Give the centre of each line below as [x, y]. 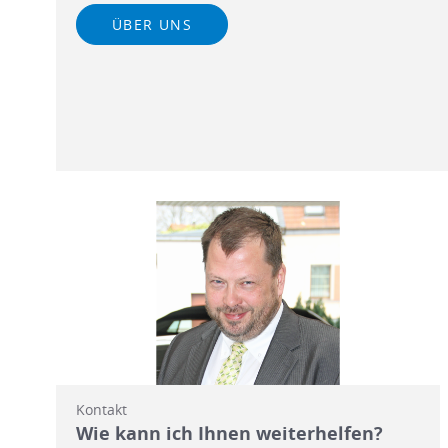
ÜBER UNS [152, 24]
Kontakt [101, 409]
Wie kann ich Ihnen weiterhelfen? [229, 432]
